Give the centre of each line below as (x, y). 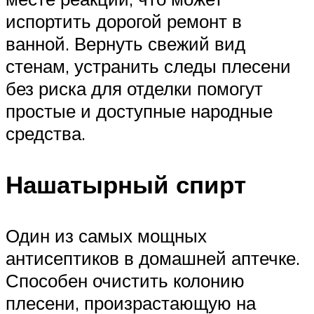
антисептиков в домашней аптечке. (153, 258)
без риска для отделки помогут (134, 88)
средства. (46, 133)
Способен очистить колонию (125, 281)
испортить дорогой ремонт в (124, 21)
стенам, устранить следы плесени (148, 66)
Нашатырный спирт (126, 185)
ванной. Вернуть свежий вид (125, 43)
